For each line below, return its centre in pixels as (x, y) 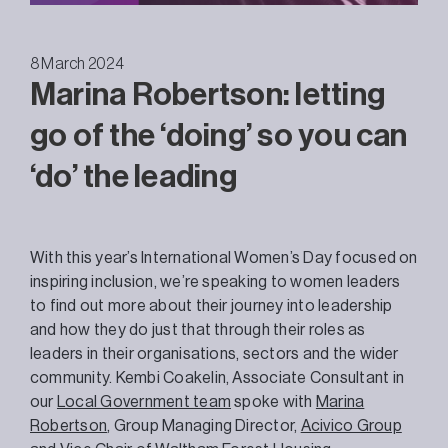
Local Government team (144, 401)
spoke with (273, 401)
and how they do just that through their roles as (198, 329)
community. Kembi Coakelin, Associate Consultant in (217, 377)
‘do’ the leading (133, 176)
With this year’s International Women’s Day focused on (224, 257)
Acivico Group (351, 425)
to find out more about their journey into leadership (211, 305)
